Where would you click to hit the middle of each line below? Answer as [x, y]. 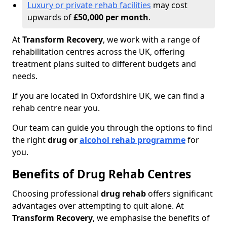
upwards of [50, 17]
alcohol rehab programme [133, 140]
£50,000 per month [111, 17]
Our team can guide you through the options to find [112, 128]
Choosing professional [56, 194]
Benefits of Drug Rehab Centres [102, 174]
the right [30, 140]
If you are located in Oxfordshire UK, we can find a [108, 96]
